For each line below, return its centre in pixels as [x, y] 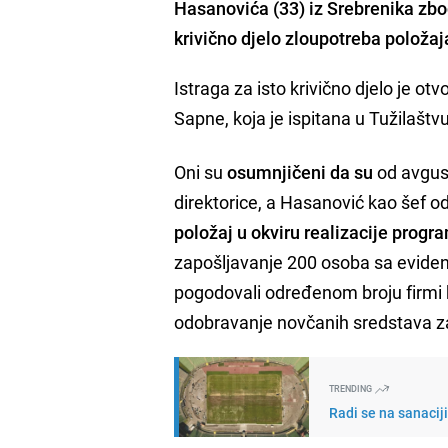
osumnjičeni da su [300, 171]
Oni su [201, 171]
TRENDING [352, 388]
